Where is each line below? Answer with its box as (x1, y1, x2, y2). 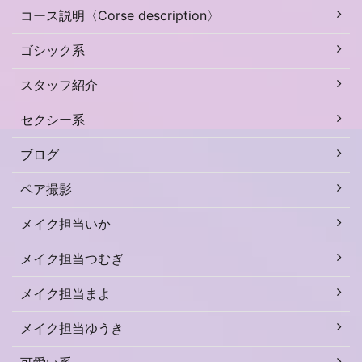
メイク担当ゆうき (20, 319, 124, 336)
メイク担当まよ (20, 284, 111, 301)
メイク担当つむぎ (20, 250, 124, 267)
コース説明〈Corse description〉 (20, 6, 220, 23)
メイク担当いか (20, 215, 111, 232)
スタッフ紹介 (20, 76, 98, 93)
